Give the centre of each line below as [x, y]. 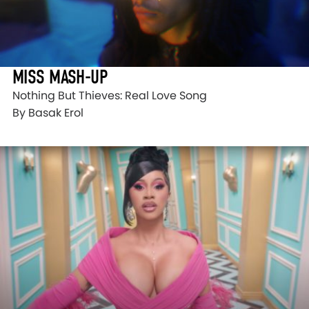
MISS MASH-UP [60, 77]
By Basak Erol [48, 113]
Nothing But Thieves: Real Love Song [110, 96]
